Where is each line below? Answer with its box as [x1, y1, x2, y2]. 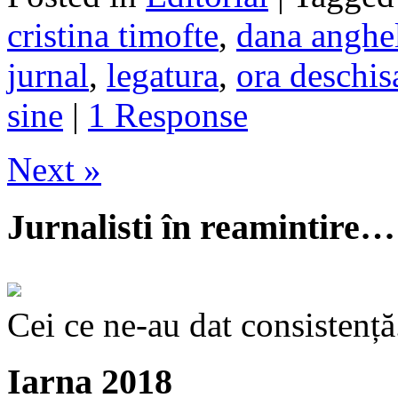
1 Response [88, 96, 248, 135]
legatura [107, 56, 219, 95]
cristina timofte [7, 16, 219, 55]
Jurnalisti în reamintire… [7, 207, 395, 248]
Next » [7, 150, 101, 189]
